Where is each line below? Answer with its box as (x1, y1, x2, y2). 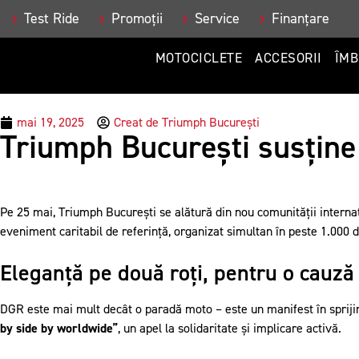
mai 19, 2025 (17, 115, 84, 131)
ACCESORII (255, 50, 322, 67)
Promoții (111, 10, 163, 28)
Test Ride (24, 10, 79, 28)
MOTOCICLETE (155, 50, 243, 67)
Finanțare (272, 10, 329, 28)
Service (195, 10, 240, 28)
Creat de (114, 115, 159, 131)
